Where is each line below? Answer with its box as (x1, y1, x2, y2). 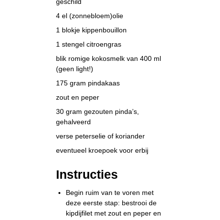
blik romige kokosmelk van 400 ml (56, 55, 162, 63)
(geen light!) (56, 65, 94, 73)
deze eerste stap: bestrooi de (66, 199, 157, 207)
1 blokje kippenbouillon (56, 26, 127, 34)
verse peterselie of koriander (56, 132, 145, 140)
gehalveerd (56, 118, 91, 126)
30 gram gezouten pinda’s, (56, 108, 139, 116)
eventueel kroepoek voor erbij (56, 146, 149, 155)
